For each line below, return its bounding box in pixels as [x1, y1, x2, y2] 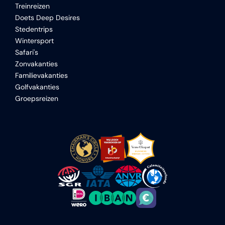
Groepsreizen [15, 94, 58, 103]
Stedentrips [15, 25, 53, 34]
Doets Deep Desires [15, 13, 80, 22]
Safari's [15, 48, 38, 57]
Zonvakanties [15, 59, 58, 68]
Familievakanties [15, 71, 68, 80]
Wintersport [15, 36, 54, 45]
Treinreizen [15, 2, 50, 11]
